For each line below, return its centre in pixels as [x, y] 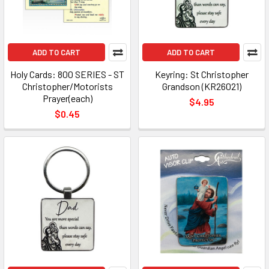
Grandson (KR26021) [202, 86]
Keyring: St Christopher [202, 74]
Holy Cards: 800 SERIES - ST [67, 74]
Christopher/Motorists [67, 86]
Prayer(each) [67, 98]
